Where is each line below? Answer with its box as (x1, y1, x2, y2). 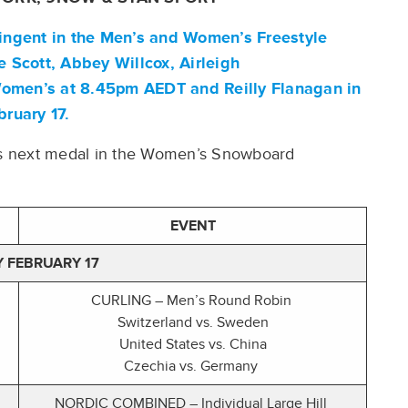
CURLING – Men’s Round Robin (90, 292, 295, 310)
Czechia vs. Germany (124, 358, 261, 375)
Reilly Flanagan (219, 79, 347, 98)
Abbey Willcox (60, 54, 170, 73)
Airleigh (179, 54, 240, 73)
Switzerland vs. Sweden (117, 314, 269, 331)
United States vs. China (118, 336, 267, 353)
